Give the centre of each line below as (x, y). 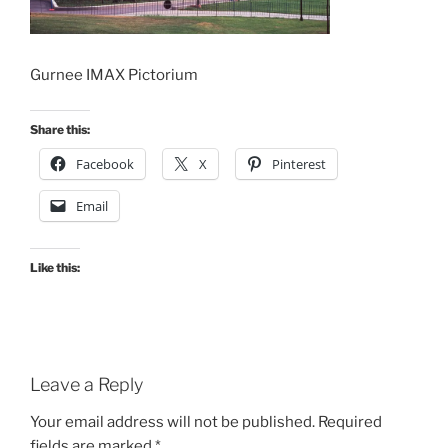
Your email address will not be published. (172, 422)
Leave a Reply (86, 384)
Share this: (60, 129)
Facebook (105, 163)
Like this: (55, 267)
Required (350, 422)
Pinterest (299, 163)
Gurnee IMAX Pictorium (114, 75)
